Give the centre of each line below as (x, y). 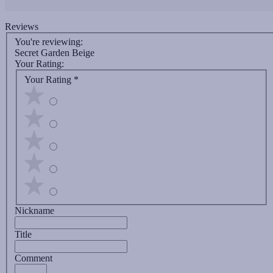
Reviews (22, 26)
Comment (34, 258)
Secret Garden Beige (55, 53)
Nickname (34, 210)
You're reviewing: (49, 42)
